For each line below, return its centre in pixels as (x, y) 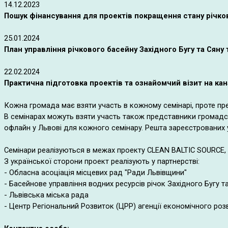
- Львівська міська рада (46, 195)
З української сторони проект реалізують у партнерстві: (102, 161)
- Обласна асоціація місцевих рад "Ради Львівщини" (95, 173)
